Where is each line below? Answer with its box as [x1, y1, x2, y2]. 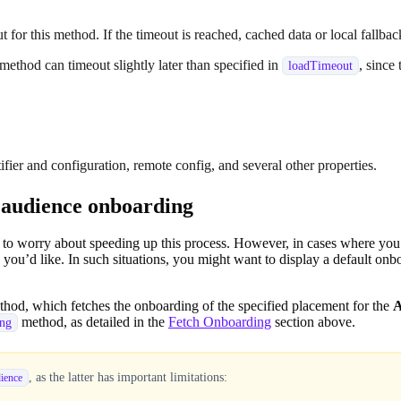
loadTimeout [288, 58, 353, 73]
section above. [271, 314, 355, 330]
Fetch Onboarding [168, 314, 271, 330]
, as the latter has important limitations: [28, 370, 227, 384]
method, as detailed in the [18, 314, 168, 330]
